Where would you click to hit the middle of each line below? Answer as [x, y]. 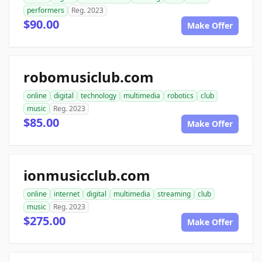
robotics [180, 96]
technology [99, 96]
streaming [174, 194]
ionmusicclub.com [87, 175]
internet [67, 194]
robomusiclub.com [89, 77]
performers [46, 10]
